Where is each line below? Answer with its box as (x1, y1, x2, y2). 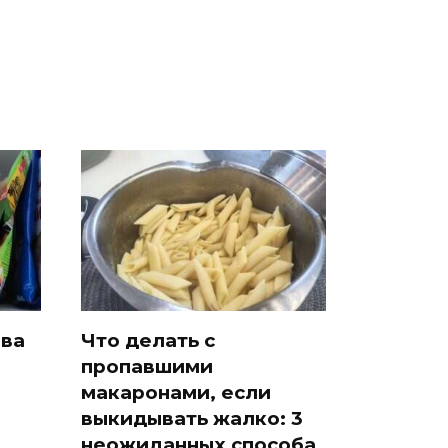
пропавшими (81, 354, 213, 378)
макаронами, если (81, 380, 271, 404)
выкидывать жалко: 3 (81, 406, 303, 430)
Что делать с (81, 328, 215, 352)
